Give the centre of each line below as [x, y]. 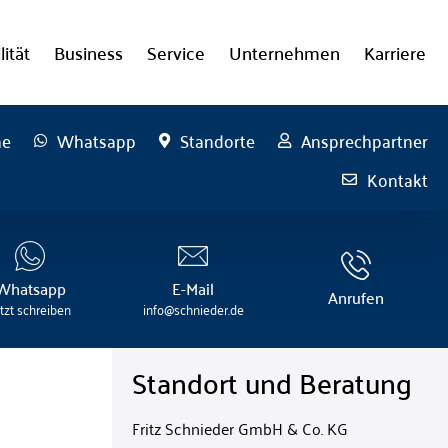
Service [176, 52]
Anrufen [356, 297]
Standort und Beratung [272, 381]
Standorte [217, 140]
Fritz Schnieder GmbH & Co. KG [245, 427]
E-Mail [193, 287]
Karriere [395, 52]
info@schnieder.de [193, 308]
